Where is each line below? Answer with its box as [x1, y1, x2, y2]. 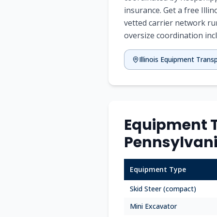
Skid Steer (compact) [130, 184, 196, 193]
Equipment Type [130, 165, 186, 174]
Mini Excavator [130, 201, 177, 211]
